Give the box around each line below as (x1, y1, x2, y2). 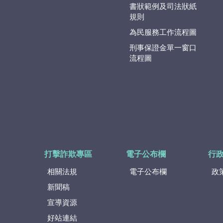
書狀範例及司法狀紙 (129, 3, 197, 11)
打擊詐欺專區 (44, 150, 92, 159)
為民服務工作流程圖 (129, 29, 197, 37)
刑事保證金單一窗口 (129, 44, 197, 52)
